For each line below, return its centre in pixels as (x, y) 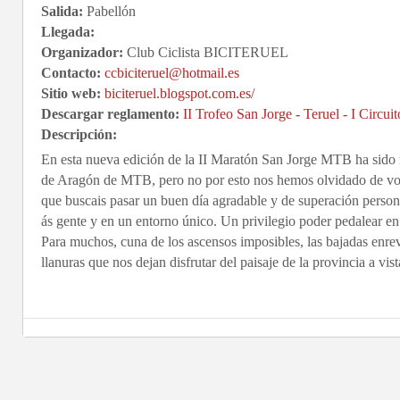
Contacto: (71, 73)
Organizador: (82, 52)
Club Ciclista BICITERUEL (206, 52)
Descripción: (79, 134)
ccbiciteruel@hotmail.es (172, 73)
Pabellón (109, 11)
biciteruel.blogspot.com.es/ (179, 93)
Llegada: (68, 32)
